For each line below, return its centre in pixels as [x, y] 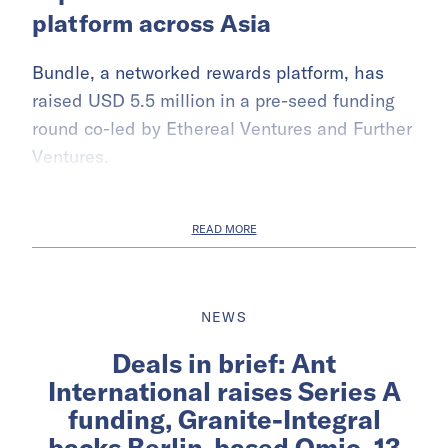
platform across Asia [151, 23]
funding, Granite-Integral [224, 420]
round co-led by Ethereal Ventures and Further [222, 129]
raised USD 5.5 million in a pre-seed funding [213, 101]
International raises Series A [224, 392]
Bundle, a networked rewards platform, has [208, 73]
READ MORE [224, 229]
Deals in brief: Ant [224, 364]
